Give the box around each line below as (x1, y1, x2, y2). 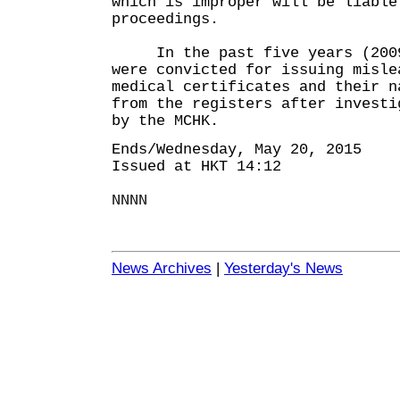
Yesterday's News (224, 260, 343, 277)
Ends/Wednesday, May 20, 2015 (112, 141, 362, 158)
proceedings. (112, 11, 219, 28)
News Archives (112, 260, 212, 277)
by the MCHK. (112, 112, 219, 129)
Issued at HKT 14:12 (112, 158, 281, 175)
